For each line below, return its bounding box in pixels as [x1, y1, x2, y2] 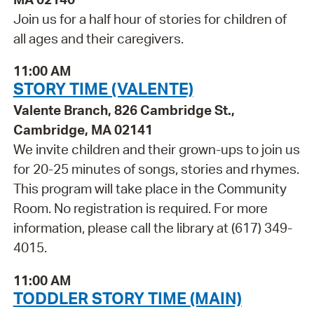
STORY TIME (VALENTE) [13, 78, 193, 100]
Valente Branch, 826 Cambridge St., [13, 102, 235, 119]
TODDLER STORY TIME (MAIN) [13, 287, 242, 308]
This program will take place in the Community [13, 180, 287, 198]
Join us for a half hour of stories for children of [13, 10, 287, 27]
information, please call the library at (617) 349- [13, 219, 292, 237]
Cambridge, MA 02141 [13, 121, 153, 139]
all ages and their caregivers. [13, 29, 184, 47]
